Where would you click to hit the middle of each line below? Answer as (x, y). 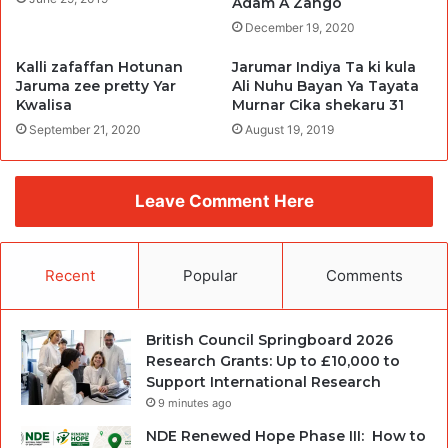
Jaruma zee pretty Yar (96, 85)
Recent (69, 275)
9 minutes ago (195, 402)
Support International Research (263, 381)
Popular (210, 275)
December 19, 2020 (300, 27)
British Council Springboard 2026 (269, 339)
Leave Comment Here (224, 200)
